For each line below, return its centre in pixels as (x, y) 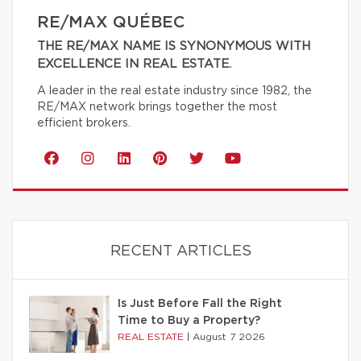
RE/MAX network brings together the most (157, 108)
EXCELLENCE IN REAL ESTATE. (134, 64)
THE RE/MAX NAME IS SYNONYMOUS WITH (174, 47)
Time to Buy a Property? (189, 321)
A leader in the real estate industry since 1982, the (174, 91)
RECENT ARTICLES (180, 252)
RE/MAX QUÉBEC (111, 23)
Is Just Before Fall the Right (200, 304)
